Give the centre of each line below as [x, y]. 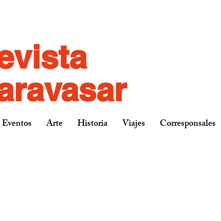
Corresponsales [188, 124]
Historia [92, 124]
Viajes [134, 124]
